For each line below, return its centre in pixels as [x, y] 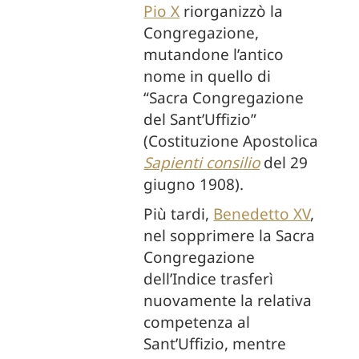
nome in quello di [208, 76]
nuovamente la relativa [228, 301]
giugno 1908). [194, 184]
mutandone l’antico [214, 54]
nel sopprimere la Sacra [230, 236]
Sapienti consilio [202, 163]
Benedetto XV [262, 214]
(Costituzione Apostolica [231, 141]
